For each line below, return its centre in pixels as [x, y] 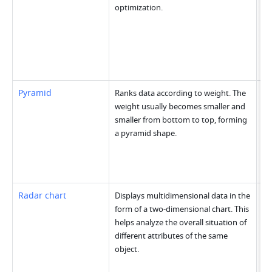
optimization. [139, 8]
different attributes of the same [172, 236]
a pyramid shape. [146, 134]
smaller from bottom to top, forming [181, 120]
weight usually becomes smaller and [180, 107]
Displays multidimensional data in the [183, 196]
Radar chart [42, 196]
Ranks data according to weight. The [181, 93]
